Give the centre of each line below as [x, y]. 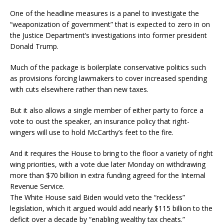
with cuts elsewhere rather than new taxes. [79, 89]
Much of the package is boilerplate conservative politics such [108, 67]
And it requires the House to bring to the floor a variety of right [111, 153]
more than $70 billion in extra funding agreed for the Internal [108, 175]
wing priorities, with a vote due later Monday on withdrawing [108, 164]
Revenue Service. [37, 186]
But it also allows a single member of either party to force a [107, 110]
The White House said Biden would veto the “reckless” [97, 197]
